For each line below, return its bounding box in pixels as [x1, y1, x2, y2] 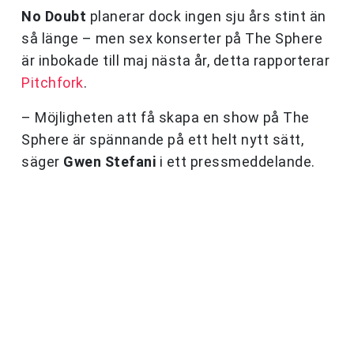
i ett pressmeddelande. [156, 153, 315, 171]
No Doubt [21, 8, 86, 25]
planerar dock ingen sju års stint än [86, 8, 326, 25]
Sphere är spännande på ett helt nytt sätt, [21, 131, 303, 149]
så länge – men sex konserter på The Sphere [21, 30, 322, 47]
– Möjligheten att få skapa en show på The [21, 109, 310, 126]
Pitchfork [21, 74, 84, 92]
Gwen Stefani [63, 153, 156, 171]
